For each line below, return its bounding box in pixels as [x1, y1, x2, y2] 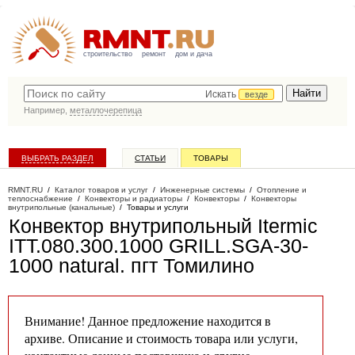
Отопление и [257, 185, 307, 194]
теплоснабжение [8, 194, 73, 203]
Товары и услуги [127, 203, 189, 212]
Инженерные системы [160, 185, 245, 194]
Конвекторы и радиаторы [85, 194, 182, 203]
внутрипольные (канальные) [8, 203, 115, 212]
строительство [83, 50, 132, 58]
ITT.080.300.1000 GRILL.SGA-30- [9, 235, 308, 257]
